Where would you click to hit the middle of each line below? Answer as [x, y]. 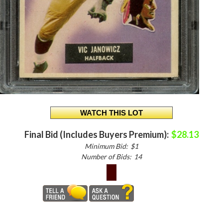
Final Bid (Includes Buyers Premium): [97, 134]
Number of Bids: [106, 156]
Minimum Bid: [106, 146]
